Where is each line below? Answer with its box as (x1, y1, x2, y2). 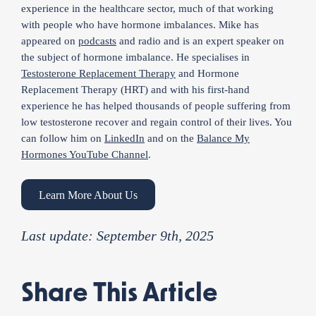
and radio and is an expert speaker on (116, 35, 284, 47)
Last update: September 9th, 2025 (21, 227, 214, 243)
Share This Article (21, 280, 218, 306)
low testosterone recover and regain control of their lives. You (21, 116, 292, 128)
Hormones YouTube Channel (21, 149, 148, 160)
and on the (145, 133, 197, 144)
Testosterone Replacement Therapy (21, 68, 176, 79)
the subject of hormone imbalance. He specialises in (21, 51, 250, 63)
